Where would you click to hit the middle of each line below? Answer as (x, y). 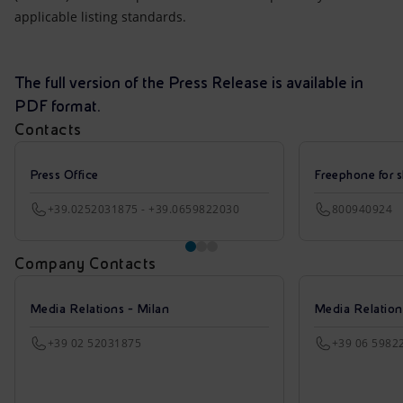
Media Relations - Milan (100, 309)
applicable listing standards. (100, 17)
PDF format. (57, 106)
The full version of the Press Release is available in (189, 82)
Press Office (64, 175)
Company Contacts (85, 263)
